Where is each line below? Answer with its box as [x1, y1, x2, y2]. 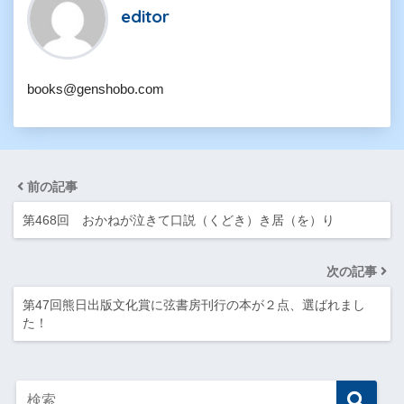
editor [121, 5, 170, 28]
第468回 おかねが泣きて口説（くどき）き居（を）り [23, 212, 335, 227]
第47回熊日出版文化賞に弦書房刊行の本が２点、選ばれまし [23, 297, 365, 312]
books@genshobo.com [27, 80, 164, 96]
